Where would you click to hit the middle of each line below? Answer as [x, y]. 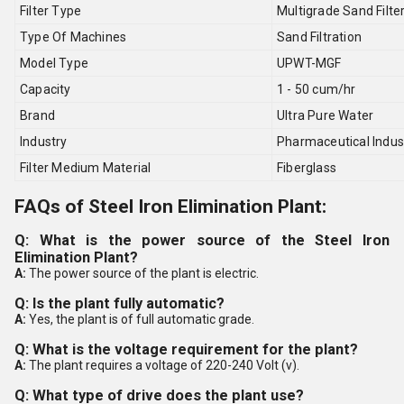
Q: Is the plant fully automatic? [119, 303]
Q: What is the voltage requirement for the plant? [186, 349]
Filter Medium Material [86, 168]
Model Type [54, 63]
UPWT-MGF [309, 63]
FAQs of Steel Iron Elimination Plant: [170, 207]
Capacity [46, 89]
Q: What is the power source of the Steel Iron [202, 240]
